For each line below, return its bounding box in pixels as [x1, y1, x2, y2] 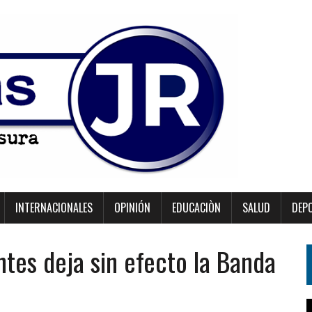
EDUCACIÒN [172, 199, 221, 216]
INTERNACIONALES [15, 199, 93, 216]
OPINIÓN [114, 199, 150, 216]
